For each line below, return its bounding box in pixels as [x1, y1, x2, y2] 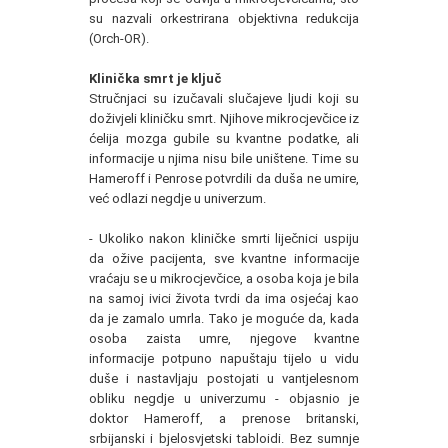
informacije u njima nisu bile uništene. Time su [89, 151, 359, 167]
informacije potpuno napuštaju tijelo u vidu [89, 351, 359, 367]
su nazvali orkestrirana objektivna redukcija [89, 11, 359, 27]
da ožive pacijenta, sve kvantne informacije [89, 251, 359, 267]
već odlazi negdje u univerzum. [89, 191, 266, 207]
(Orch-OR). [89, 31, 149, 47]
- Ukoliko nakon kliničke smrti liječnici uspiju [89, 231, 359, 247]
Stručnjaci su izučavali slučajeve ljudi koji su [89, 91, 359, 107]
